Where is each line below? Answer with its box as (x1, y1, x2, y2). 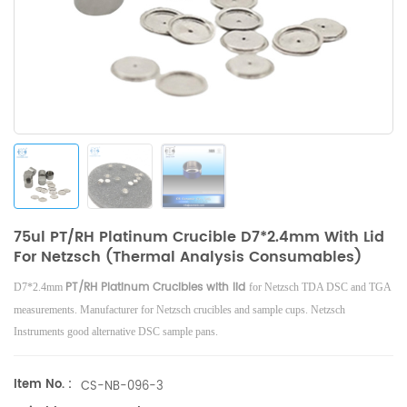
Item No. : (14, 375, 72, 394)
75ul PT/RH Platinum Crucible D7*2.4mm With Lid (14, 225, 384, 249)
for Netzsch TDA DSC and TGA (249, 281, 391, 293)
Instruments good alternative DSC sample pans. (14, 325, 218, 338)
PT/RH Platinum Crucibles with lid (65, 279, 245, 296)
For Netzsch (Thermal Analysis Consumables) (14, 245, 362, 269)
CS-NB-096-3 (81, 377, 164, 397)
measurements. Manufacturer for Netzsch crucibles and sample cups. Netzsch (14, 303, 345, 316)
